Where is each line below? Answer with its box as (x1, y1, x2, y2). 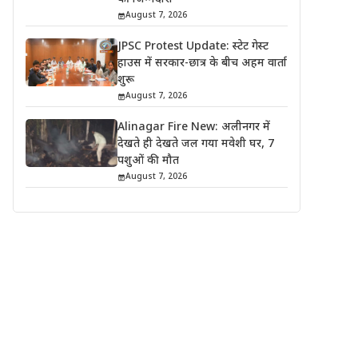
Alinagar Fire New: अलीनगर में (117, 120, 270, 135)
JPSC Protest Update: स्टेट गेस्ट (117, 39, 268, 54)
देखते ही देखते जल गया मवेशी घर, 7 (117, 137, 274, 152)
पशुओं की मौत (117, 153, 179, 169)
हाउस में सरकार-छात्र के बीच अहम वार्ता (117, 56, 287, 71)
